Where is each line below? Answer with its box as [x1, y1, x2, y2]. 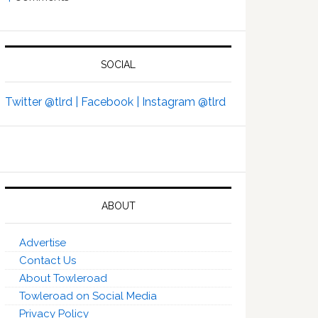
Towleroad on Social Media [19, 289, 157, 302]
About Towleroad [19, 271, 107, 285]
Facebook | [81, 94, 142, 109]
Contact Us [19, 253, 76, 267]
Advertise [19, 236, 66, 249]
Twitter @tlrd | [5, 94, 81, 109]
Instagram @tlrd [142, 94, 226, 109]
